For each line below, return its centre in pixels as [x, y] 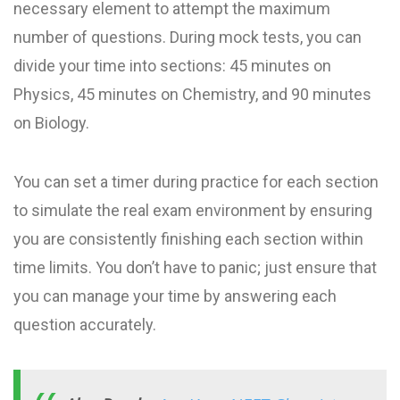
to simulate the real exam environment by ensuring [193, 210]
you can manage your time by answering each [175, 296]
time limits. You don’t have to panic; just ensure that [195, 267]
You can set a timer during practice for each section [196, 181]
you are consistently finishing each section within [188, 238]
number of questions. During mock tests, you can [187, 37]
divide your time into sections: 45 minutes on [172, 65]
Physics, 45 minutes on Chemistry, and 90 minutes [192, 94]
